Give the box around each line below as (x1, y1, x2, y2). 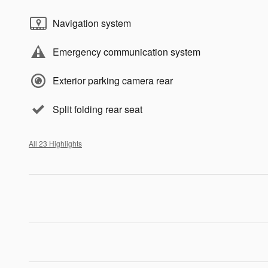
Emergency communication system (53, 45, 200, 59)
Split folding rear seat (53, 102, 142, 117)
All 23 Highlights (29, 138, 82, 149)
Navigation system (53, 16, 131, 31)
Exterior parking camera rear (53, 74, 173, 88)
